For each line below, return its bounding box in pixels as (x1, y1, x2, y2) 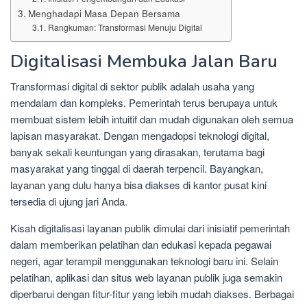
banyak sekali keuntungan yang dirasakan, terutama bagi (10, 145, 265, 160)
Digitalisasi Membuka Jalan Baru (10, 49, 278, 74)
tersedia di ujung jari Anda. (10, 194, 127, 209)
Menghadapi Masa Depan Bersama (27, 6, 180, 21)
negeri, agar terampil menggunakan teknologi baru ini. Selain (10, 254, 278, 269)
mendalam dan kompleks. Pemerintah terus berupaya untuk (10, 95, 278, 110)
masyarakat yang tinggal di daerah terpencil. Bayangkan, (10, 161, 263, 176)
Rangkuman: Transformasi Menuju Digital (47, 21, 202, 34)
